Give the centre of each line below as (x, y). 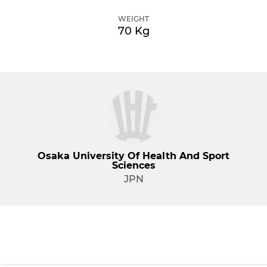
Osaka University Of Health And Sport (133, 156)
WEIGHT (133, 19)
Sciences (133, 165)
